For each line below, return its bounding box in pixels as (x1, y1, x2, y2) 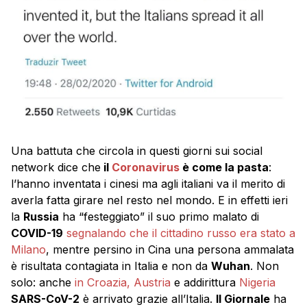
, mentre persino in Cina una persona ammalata (46, 243, 294, 257)
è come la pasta (180, 160, 269, 175)
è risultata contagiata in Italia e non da (11, 259, 211, 273)
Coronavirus (112, 160, 180, 175)
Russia (23, 210, 59, 224)
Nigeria (239, 275, 275, 290)
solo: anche (11, 275, 71, 290)
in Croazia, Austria (71, 275, 171, 290)
